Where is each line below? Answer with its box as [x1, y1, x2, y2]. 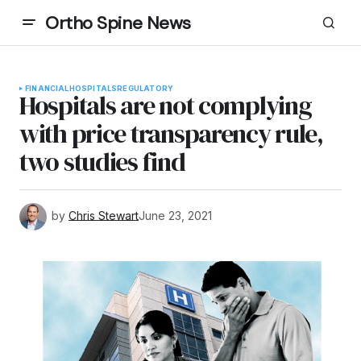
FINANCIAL [25, 84, 69, 93]
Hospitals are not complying [19, 88, 312, 123]
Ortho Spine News [45, 10, 191, 35]
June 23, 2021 [139, 208, 212, 222]
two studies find [19, 144, 185, 180]
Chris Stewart [68, 208, 139, 222]
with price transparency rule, [19, 116, 323, 151]
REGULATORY [117, 84, 174, 93]
